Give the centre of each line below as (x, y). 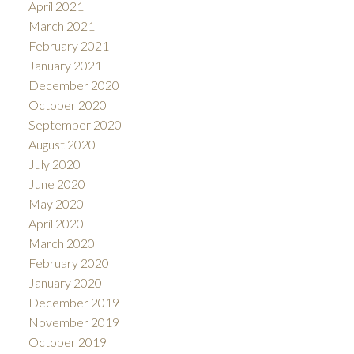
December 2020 (73, 85)
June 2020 (56, 184)
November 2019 (73, 322)
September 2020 (75, 125)
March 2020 (61, 243)
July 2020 (54, 164)
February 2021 (68, 46)
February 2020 (68, 263)
